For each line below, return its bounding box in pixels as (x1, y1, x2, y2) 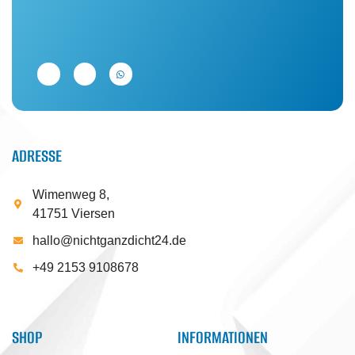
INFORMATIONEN (177, 326, 268, 349)
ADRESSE (12, 144, 62, 168)
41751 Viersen (32, 207, 115, 221)
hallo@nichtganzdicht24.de (32, 234, 186, 248)
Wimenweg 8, (32, 188, 109, 202)
